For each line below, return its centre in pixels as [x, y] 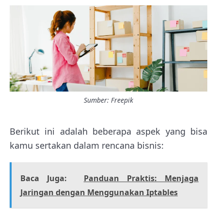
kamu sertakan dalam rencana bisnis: [87, 145]
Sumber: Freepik [108, 100]
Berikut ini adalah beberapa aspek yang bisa [108, 131]
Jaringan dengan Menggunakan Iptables [99, 192]
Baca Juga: [44, 178]
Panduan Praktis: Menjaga [141, 178]
